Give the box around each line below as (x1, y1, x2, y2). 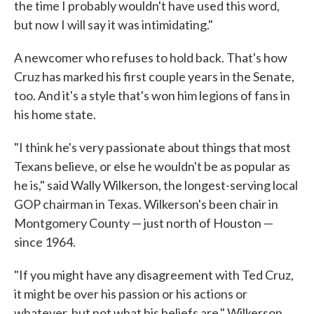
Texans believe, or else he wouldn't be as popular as (14, 158, 290, 174)
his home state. (14, 106, 96, 122)
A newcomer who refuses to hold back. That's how (14, 49, 287, 65)
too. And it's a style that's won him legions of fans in (14, 87, 290, 103)
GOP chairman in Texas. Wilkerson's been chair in (14, 196, 278, 212)
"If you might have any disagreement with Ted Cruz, (14, 266, 294, 282)
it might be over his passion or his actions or (14, 285, 247, 301)
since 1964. (14, 233, 76, 250)
